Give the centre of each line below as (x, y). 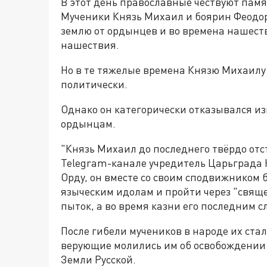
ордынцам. (88, 123)
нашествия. (90, 45)
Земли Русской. (98, 259)
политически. (94, 84)
